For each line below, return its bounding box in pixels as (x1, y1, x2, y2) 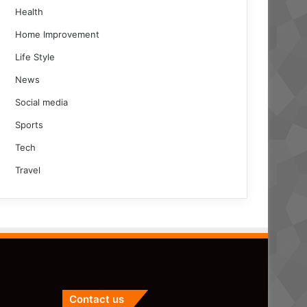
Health (15, 6, 44, 17)
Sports (15, 119, 44, 130)
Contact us (69, 293, 124, 306)
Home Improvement (15, 29, 100, 40)
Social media (15, 97, 69, 108)
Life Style (15, 51, 56, 62)
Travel (15, 164, 41, 175)
